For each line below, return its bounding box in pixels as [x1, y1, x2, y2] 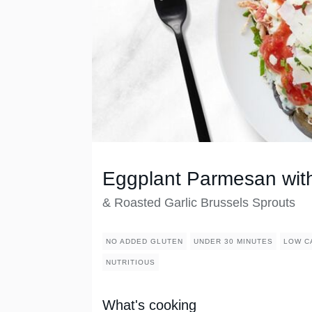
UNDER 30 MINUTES [194, 237, 273, 246]
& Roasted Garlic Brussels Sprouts [102, 196, 295, 210]
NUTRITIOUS [106, 258, 155, 267]
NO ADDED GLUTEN [106, 237, 183, 246]
